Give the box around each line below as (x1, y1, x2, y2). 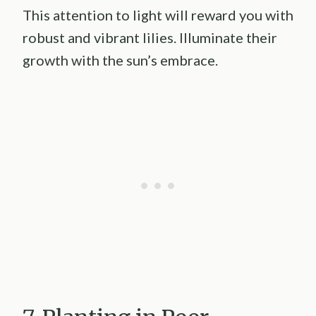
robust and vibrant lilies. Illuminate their (23, 28, 277, 46)
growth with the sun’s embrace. (23, 51, 218, 68)
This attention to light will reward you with (23, 6, 293, 23)
